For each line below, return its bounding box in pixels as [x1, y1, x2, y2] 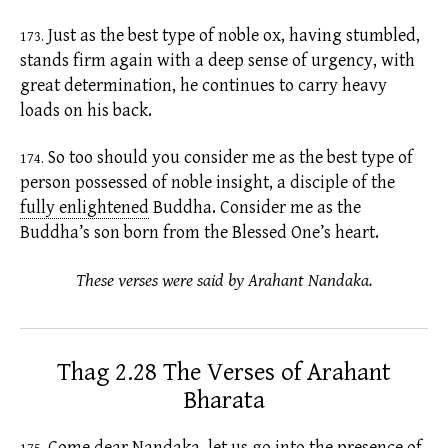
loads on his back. [20, 99, 152, 121]
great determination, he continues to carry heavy [20, 74, 387, 96]
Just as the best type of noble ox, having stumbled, [44, 24, 420, 46]
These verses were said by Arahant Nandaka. [75, 269, 373, 291]
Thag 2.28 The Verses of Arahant [57, 357, 391, 387]
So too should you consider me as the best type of [44, 147, 413, 169]
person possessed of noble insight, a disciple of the [20, 172, 395, 194]
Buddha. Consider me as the [153, 197, 361, 219]
